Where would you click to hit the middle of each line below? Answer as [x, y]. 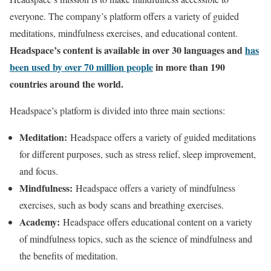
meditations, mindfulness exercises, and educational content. [124, 33]
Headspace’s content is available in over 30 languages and [127, 50]
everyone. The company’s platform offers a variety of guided [124, 16]
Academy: [40, 222]
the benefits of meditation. [69, 256]
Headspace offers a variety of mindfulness [154, 188]
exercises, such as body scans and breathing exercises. [122, 205]
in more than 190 [189, 67]
